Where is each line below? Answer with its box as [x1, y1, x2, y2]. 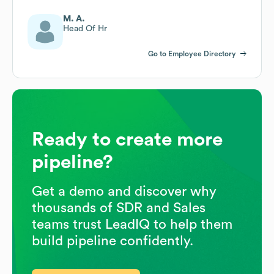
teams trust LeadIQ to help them [32, 217, 232, 231]
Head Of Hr [63, 24, 107, 33]
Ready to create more [32, 129, 223, 149]
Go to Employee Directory [148, 50, 236, 57]
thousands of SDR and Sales [32, 201, 206, 215]
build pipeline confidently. [32, 234, 193, 248]
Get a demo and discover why [32, 184, 217, 198]
